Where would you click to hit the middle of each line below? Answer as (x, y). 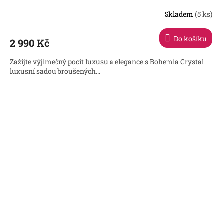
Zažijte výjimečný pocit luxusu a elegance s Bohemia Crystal (107, 62)
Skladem (180, 14)
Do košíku (190, 39)
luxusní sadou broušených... (55, 71)
